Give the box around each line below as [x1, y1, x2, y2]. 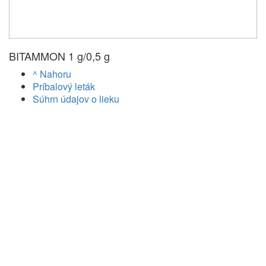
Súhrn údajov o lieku [33, 92, 119, 106]
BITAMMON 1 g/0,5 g [9, 48, 110, 64]
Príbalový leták [33, 80, 95, 94]
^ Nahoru [33, 67, 71, 81]
